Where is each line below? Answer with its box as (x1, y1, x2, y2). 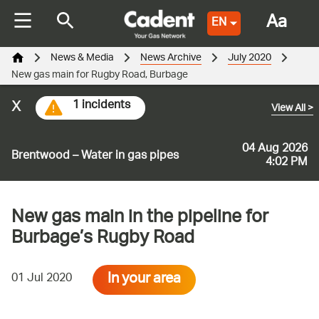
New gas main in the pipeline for (11, 202, 268, 238)
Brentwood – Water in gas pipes (11, 143, 179, 169)
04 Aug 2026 (242, 137, 308, 162)
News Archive (140, 46, 202, 70)
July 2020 (228, 46, 271, 70)
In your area (108, 265, 181, 296)
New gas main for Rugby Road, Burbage (11, 63, 188, 86)
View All (271, 96, 308, 120)
